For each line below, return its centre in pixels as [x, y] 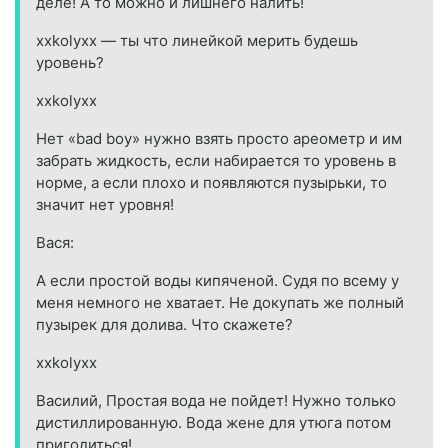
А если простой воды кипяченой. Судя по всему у [217, 281]
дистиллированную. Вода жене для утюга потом [213, 423]
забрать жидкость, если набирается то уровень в [216, 161]
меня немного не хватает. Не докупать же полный [220, 303]
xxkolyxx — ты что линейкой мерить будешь [197, 41]
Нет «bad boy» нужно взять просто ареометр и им [219, 139]
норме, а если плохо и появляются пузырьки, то [211, 183]
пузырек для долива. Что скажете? [164, 325]
